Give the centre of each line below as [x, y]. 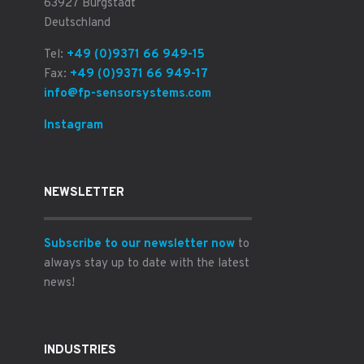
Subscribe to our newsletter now [139, 244]
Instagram [73, 125]
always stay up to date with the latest [146, 263]
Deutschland [77, 23]
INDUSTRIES [80, 350]
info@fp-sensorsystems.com [127, 93]
